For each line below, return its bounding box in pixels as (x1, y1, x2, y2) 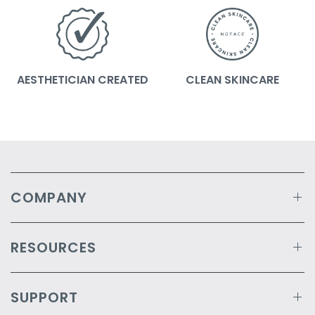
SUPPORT (11, 287, 78, 307)
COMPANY (11, 187, 87, 207)
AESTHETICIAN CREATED (17, 71, 148, 88)
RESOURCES (11, 237, 96, 257)
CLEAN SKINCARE (186, 71, 279, 88)
